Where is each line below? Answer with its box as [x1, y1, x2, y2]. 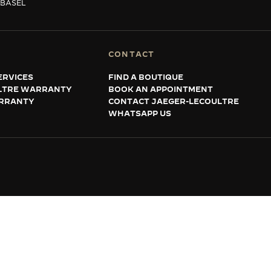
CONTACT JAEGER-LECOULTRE [108, 97, 239, 105]
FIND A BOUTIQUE [108, 73, 183, 81]
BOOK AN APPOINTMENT [108, 85, 213, 93]
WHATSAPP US [108, 109, 171, 117]
